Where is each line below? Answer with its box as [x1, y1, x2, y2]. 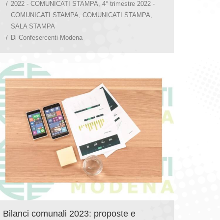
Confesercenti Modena [19, 33, 82, 41]
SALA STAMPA [11, 22, 55, 30]
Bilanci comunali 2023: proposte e [3, 208, 136, 219]
